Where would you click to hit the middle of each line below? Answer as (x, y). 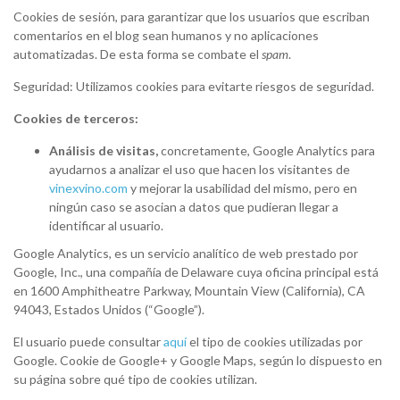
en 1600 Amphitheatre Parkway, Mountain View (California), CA (189, 291)
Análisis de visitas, (104, 150)
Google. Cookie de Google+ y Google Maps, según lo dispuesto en (198, 360)
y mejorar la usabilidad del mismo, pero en (242, 188)
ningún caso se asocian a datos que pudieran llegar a (194, 207)
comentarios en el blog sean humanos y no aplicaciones (166, 35)
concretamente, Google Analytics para (267, 150)
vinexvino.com (88, 188)
